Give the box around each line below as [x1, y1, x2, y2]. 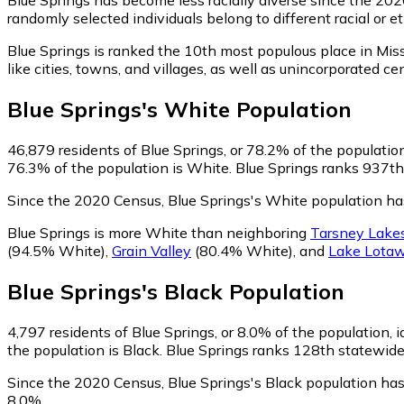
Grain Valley [112, 241, 191, 260]
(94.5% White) [7, 241, 106, 260]
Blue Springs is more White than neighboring [7, 223, 310, 242]
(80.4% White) [191, 241, 293, 260]
